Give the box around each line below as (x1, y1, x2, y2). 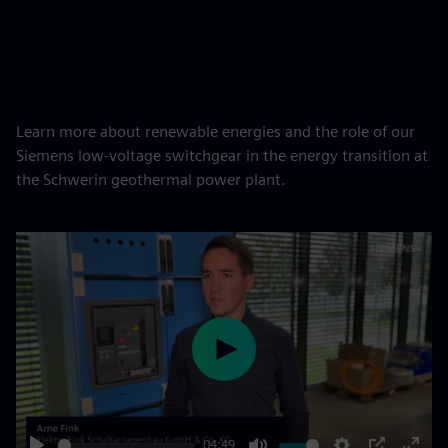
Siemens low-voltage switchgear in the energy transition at (16, 146, 428, 165)
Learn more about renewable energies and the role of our (16, 122, 415, 141)
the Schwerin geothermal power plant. (16, 170, 286, 189)
